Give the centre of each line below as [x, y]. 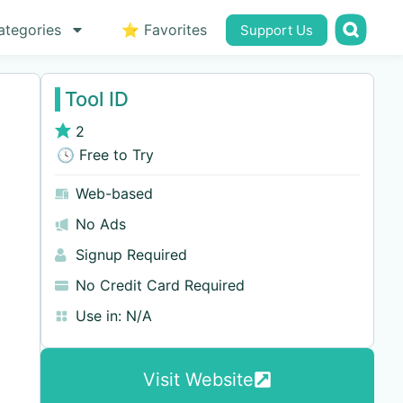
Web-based [114, 193]
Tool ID [96, 99]
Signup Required [131, 255]
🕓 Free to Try [104, 155]
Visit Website [198, 380]
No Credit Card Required [160, 285]
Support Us [276, 30]
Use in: [98, 316]
